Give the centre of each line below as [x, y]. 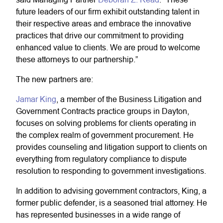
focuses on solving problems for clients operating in [106, 123]
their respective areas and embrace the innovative [104, 23]
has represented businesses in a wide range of [98, 215]
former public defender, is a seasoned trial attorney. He [111, 203]
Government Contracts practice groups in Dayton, [103, 111]
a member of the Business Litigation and [130, 99]
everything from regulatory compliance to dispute [101, 159]
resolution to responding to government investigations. [111, 171]
